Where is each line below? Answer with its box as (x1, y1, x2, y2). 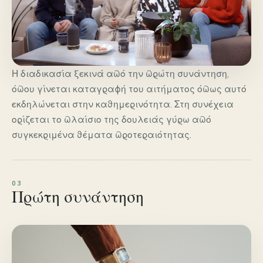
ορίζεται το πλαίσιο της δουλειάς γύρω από (12, 113, 211, 125)
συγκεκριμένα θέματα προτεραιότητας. (12, 128, 191, 140)
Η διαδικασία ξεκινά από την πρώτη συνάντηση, (12, 67, 229, 79)
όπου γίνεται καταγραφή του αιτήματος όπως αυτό (12, 82, 247, 95)
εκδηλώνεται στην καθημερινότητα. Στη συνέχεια (12, 97, 234, 110)
